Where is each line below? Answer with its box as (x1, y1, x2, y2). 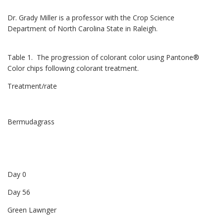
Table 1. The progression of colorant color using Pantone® (7, 53, 199, 62)
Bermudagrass (7, 117, 55, 127)
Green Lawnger (7, 205, 56, 215)
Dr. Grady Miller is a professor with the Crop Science (7, 13, 174, 23)
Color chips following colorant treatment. (7, 63, 143, 73)
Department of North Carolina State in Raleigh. (7, 24, 158, 34)
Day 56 (7, 187, 30, 197)
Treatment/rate (7, 81, 57, 91)
